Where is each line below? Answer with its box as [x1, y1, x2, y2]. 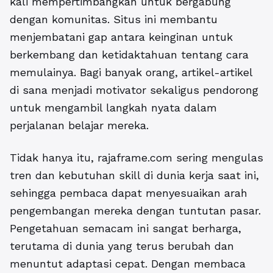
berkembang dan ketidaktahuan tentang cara [10, 48, 249, 62]
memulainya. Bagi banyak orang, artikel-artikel [10, 66, 252, 79]
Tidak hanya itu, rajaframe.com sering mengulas [10, 151, 263, 165]
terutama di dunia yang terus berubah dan [10, 239, 234, 253]
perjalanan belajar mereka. [10, 119, 149, 132]
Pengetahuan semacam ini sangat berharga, [10, 222, 241, 235]
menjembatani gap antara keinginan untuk [10, 30, 233, 44]
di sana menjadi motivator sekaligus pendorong [10, 83, 258, 97]
